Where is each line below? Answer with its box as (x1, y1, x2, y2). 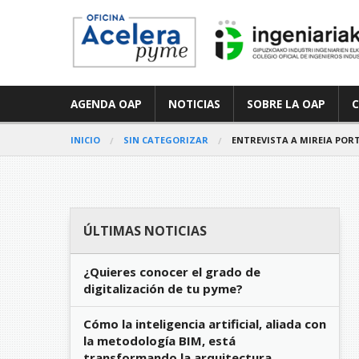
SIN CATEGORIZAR (123, 134, 208, 147)
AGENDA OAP (71, 96, 142, 111)
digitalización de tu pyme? (83, 280, 243, 296)
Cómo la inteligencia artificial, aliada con (83, 315, 326, 332)
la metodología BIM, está (83, 332, 236, 349)
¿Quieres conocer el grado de (83, 263, 260, 280)
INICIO (71, 134, 100, 147)
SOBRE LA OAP (247, 96, 325, 111)
